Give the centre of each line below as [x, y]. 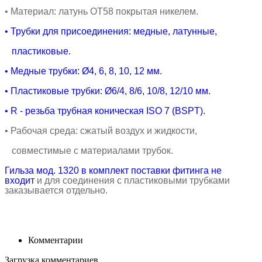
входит [21, 180]
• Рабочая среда [40, 130]
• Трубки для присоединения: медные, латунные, [111, 31]
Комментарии [56, 240]
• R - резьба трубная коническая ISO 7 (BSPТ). [105, 111]
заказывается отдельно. [56, 190]
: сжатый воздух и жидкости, [136, 130]
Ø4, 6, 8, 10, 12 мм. [122, 71]
